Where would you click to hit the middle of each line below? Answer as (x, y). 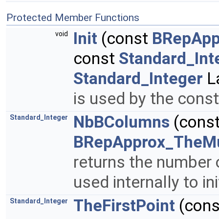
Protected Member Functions (73, 18)
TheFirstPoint (124, 206)
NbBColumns (121, 122)
